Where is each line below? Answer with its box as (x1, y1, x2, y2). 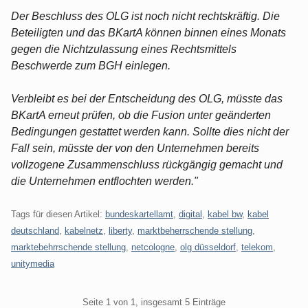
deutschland (11, 225, 59, 236)
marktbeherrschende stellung (137, 225, 252, 236)
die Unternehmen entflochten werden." (11, 175, 198, 187)
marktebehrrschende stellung (11, 241, 126, 252)
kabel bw (208, 208, 242, 219)
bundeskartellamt (105, 208, 173, 219)
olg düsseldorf (180, 241, 236, 252)
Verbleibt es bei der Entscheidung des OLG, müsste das (11, 92, 283, 104)
